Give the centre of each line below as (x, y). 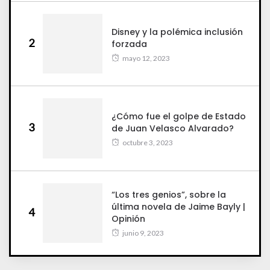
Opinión (128, 219)
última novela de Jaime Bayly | (178, 207)
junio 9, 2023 (143, 233)
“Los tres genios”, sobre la (169, 195)
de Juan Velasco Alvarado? (173, 128)
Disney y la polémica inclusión (177, 32)
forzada (129, 44)
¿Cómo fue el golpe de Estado (179, 116)
